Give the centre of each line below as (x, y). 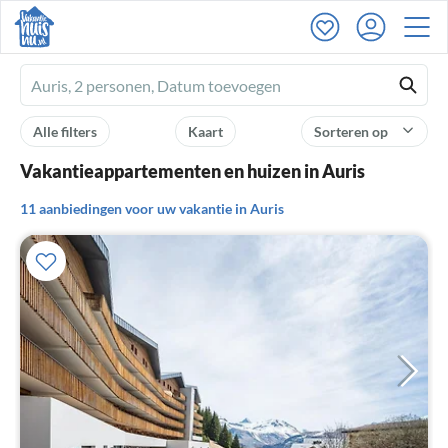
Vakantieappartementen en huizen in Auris (192, 171)
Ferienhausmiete (88, 86)
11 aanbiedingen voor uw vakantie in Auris (152, 208)
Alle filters (65, 131)
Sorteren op (352, 131)
